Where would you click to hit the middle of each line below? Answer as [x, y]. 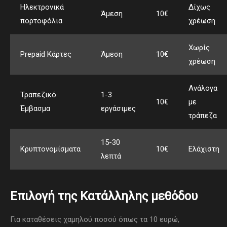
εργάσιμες [118, 109]
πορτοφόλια [41, 21]
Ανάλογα [203, 88]
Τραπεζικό [38, 95]
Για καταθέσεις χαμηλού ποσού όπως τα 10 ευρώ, [95, 220]
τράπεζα [203, 116]
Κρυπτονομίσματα [50, 149]
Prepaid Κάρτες [46, 54]
